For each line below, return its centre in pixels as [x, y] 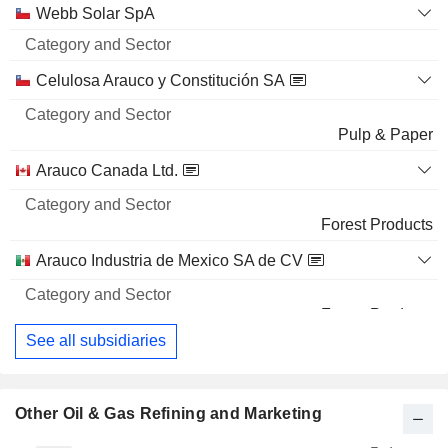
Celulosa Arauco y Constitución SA [160, 80]
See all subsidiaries [96, 341]
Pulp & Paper [385, 134]
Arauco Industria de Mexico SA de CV [169, 260]
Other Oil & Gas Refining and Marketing [168, 414]
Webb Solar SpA [95, 13]
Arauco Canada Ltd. [107, 170]
